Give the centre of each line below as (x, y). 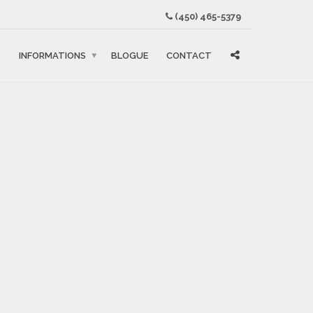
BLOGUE (130, 55)
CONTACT (189, 55)
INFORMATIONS (52, 55)
